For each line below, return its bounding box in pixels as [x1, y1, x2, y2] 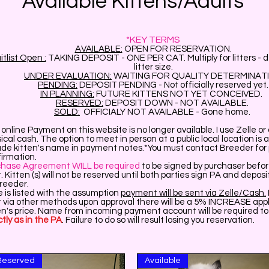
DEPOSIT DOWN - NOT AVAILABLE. [103, 98, 250, 107]
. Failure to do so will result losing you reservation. [62, 216, 256, 225]
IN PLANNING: [40, 89, 94, 98]
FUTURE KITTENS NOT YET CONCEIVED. [94, 89, 266, 98]
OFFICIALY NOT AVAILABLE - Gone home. [80, 107, 252, 116]
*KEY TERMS [126, 35, 180, 44]
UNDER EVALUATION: [24, 71, 112, 80]
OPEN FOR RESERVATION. [124, 44, 232, 53]
